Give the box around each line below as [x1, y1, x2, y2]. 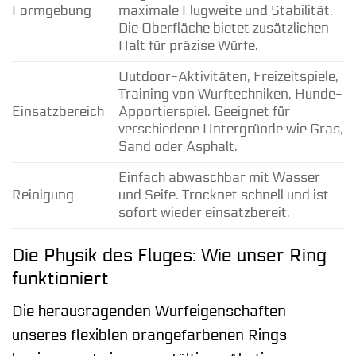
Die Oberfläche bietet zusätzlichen [118, 19, 329, 37]
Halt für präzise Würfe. [118, 37, 258, 54]
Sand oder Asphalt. [118, 137, 238, 155]
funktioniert [12, 268, 109, 290]
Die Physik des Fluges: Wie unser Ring [12, 245, 327, 267]
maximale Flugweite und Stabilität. [118, 2, 333, 19]
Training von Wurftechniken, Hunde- [118, 85, 342, 103]
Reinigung [12, 186, 74, 203]
